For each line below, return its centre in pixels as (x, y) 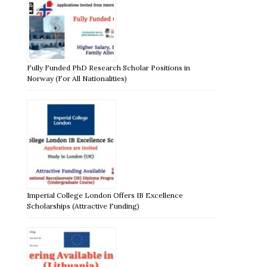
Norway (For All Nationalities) (77, 78)
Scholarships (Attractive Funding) (83, 206)
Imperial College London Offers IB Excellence (105, 195)
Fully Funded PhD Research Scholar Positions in (109, 67)
